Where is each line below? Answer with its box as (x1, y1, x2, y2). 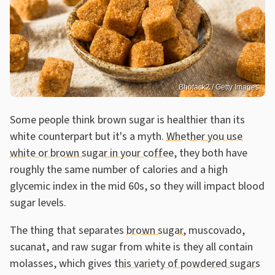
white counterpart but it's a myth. (10, 129, 166, 145)
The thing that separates (10, 223, 126, 239)
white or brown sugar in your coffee (10, 145, 174, 161)
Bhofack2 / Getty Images (179, 83, 259, 92)
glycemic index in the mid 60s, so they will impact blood (10, 179, 265, 195)
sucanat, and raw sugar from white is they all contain (10, 239, 253, 255)
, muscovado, (183, 223, 245, 239)
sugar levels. (10, 195, 69, 211)
